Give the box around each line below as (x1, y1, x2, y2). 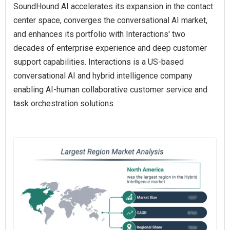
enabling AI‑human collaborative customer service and (13, 85, 207, 95)
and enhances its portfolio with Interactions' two (13, 29, 185, 40)
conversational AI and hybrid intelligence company (13, 71, 193, 81)
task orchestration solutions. (13, 99, 115, 109)
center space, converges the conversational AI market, (13, 15, 207, 26)
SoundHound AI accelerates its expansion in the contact (13, 2, 213, 12)
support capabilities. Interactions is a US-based (13, 57, 184, 67)
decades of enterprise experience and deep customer (13, 43, 207, 53)
